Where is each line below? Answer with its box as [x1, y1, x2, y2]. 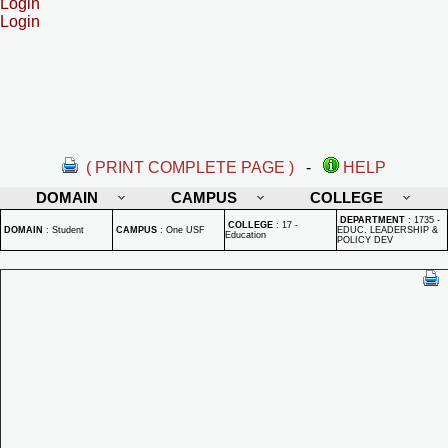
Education [225, 230, 266, 240]
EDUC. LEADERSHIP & [337, 225, 438, 235]
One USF [166, 225, 205, 235]
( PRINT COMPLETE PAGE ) [86, 159, 294, 176]
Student [52, 225, 84, 235]
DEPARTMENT [340, 215, 405, 225]
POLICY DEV [337, 235, 393, 245]
